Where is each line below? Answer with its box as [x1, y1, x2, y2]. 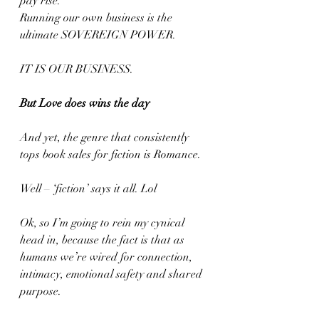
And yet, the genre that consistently [20, 130, 192, 145]
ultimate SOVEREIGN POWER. [20, 28, 176, 42]
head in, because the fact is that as [20, 233, 187, 247]
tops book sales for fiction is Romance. [20, 147, 201, 162]
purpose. [20, 284, 61, 298]
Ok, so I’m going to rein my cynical [20, 216, 187, 230]
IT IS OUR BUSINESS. [20, 62, 133, 76]
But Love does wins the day [20, 96, 150, 110]
